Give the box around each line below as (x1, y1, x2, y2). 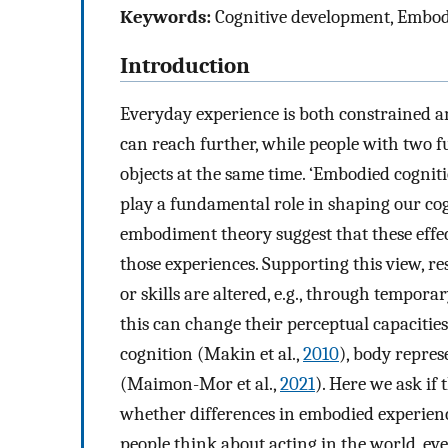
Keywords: (120, 5, 211, 28)
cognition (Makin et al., (120, 343, 303, 366)
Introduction (120, 52, 250, 79)
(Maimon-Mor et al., (120, 373, 280, 396)
